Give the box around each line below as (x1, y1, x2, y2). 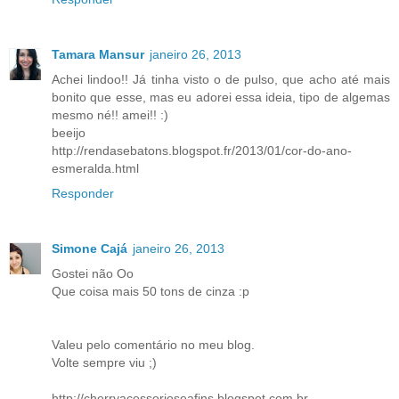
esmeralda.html (52, 161, 139, 176)
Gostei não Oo (52, 266, 134, 281)
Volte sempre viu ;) (52, 355, 157, 370)
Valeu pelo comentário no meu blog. (52, 338, 255, 353)
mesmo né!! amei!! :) (52, 108, 168, 123)
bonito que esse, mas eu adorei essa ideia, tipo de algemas (52, 90, 390, 105)
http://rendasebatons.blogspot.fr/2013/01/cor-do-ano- (52, 143, 352, 159)
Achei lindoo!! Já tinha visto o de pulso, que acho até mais (52, 72, 390, 87)
